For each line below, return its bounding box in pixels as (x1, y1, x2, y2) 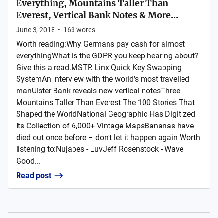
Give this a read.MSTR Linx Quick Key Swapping (16, 63, 182, 72)
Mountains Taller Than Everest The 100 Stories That (16, 98, 195, 107)
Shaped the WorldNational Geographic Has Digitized (16, 109, 195, 119)
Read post (16, 171, 51, 180)
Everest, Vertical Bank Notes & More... (16, 9, 178, 20)
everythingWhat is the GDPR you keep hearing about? (16, 51, 199, 60)
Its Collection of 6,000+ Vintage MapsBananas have (16, 121, 194, 130)
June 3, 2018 (16, 26, 55, 34)
